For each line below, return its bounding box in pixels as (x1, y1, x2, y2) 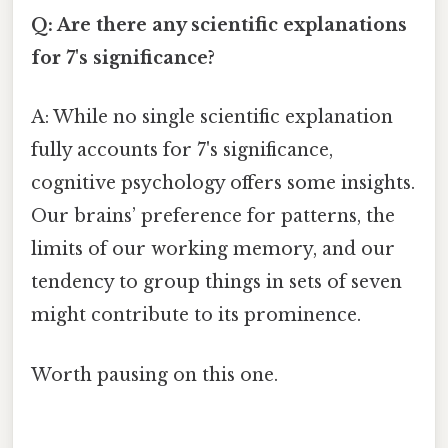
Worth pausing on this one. (31, 363, 278, 386)
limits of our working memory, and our (31, 238, 395, 261)
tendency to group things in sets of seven (31, 271, 402, 294)
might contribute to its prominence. (31, 304, 361, 327)
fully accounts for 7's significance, (31, 139, 333, 162)
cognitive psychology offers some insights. (31, 172, 415, 195)
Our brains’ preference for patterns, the (31, 205, 395, 228)
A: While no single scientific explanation (31, 106, 393, 129)
